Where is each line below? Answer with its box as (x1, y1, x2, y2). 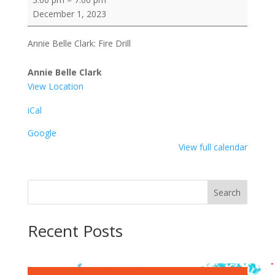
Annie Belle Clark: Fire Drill (27, 37, 131, 49)
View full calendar (179, 141, 248, 153)
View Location (27, 80, 83, 92)
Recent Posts (27, 219, 123, 242)
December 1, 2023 (32, 7, 106, 20)
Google (27, 126, 56, 139)
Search (214, 186, 241, 198)
